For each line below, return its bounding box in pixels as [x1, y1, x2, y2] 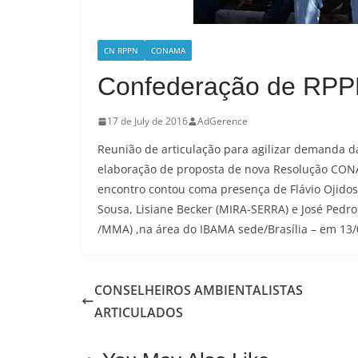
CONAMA [151, 45, 185, 56]
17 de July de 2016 [107, 114, 188, 128]
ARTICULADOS [94, 304, 183, 321]
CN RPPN [104, 45, 138, 56]
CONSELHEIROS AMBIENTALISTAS [94, 281, 303, 299]
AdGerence [197, 114, 248, 128]
